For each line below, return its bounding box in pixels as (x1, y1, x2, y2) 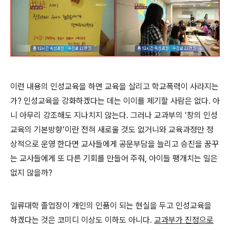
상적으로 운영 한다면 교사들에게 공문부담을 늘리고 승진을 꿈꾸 (10, 139, 219, 149)
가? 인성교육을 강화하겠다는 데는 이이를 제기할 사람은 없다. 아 (10, 95, 220, 106)
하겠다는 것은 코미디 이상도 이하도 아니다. (10, 215, 154, 225)
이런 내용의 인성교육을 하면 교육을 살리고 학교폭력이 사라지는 (10, 81, 219, 91)
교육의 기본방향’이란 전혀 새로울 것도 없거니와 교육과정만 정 (10, 124, 214, 135)
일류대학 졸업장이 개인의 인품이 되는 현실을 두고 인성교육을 (10, 200, 212, 210)
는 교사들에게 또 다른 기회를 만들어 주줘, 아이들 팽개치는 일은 (10, 153, 218, 163)
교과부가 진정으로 (154, 215, 214, 225)
